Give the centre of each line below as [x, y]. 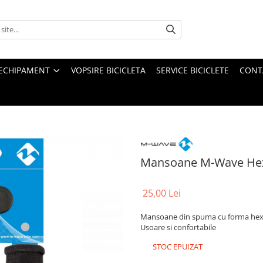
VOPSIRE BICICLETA [108, 70]
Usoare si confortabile [178, 227]
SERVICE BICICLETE [193, 70]
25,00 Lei [162, 193]
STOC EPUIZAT [177, 247]
